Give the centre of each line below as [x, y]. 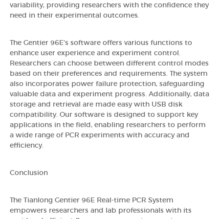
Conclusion [29, 173]
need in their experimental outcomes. [75, 15]
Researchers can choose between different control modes [109, 63]
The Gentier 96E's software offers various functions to [101, 43]
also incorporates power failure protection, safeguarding [107, 84]
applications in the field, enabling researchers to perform [108, 125]
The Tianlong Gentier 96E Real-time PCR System [92, 200]
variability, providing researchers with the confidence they [109, 5]
